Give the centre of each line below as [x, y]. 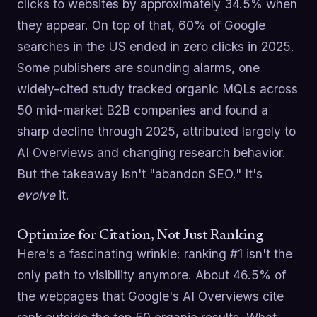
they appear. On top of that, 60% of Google [141, 25]
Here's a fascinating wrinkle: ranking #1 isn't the [155, 254]
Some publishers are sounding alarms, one [138, 68]
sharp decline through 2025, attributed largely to [156, 132]
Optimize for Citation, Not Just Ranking [140, 236]
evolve [36, 195]
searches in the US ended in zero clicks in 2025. [156, 47]
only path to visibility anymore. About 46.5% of [151, 275]
